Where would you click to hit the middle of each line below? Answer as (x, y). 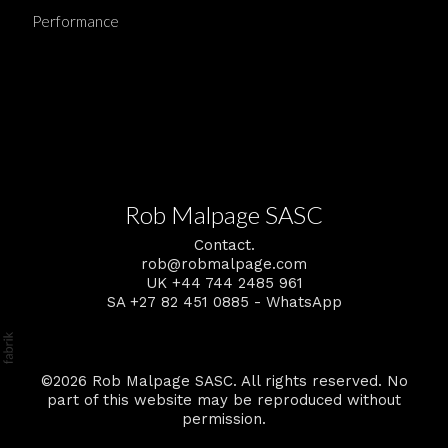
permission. (224, 418)
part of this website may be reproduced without (224, 399)
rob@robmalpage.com (224, 264)
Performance (75, 21)
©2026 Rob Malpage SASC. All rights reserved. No (224, 380)
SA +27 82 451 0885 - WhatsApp (224, 302)
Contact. (224, 245)
